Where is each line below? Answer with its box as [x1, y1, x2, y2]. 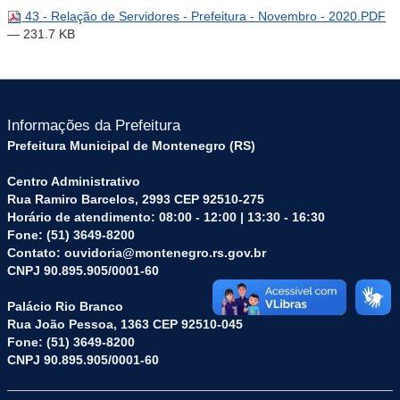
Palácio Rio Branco [7, 299, 123, 313]
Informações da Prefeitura [7, 117, 180, 134]
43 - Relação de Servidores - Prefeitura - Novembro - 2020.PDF [21, 9, 386, 23]
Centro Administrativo [7, 174, 140, 188]
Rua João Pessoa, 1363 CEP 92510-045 [7, 317, 243, 331]
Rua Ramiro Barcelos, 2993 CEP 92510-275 [7, 192, 264, 206]
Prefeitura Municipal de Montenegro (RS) [7, 138, 255, 153]
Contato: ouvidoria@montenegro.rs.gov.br [7, 246, 266, 260]
